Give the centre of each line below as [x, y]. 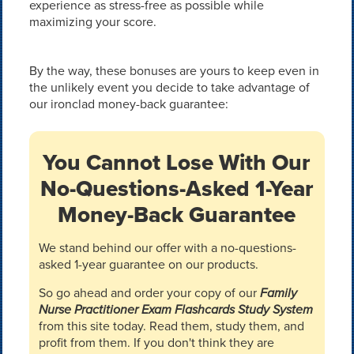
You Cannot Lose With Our [177, 162]
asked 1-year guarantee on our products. [148, 264]
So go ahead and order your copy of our [149, 293]
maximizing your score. [92, 22]
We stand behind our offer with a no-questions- [167, 248]
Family [278, 293]
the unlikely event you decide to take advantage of [169, 87]
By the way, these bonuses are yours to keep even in [174, 71]
